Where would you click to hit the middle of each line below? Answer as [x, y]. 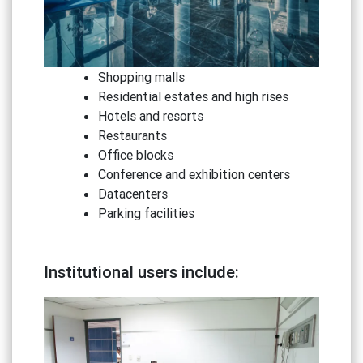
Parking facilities [147, 213]
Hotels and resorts [151, 116]
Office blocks [136, 155]
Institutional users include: [141, 272]
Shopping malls [142, 77]
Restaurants [133, 135]
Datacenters [133, 194]
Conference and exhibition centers [194, 174]
